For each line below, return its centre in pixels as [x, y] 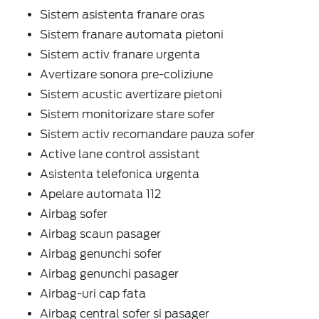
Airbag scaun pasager [100, 234]
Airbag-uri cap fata [93, 293]
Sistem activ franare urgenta [120, 54]
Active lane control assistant [120, 154]
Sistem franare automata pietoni [132, 34]
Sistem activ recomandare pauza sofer [147, 134]
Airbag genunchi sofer [101, 253]
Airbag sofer [74, 214]
